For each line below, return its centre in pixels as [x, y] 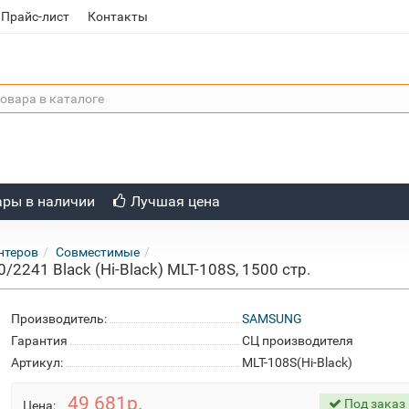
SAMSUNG [272, 319]
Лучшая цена [175, 201]
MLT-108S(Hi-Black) [297, 362]
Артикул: [37, 362]
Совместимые [98, 252]
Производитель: [59, 319]
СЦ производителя [297, 341]
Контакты [118, 16]
